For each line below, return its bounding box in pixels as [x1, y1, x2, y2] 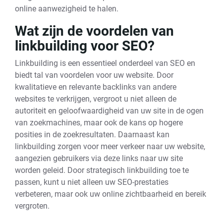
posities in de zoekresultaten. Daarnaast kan [15, 130, 169, 139]
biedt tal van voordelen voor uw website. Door [15, 70, 173, 80]
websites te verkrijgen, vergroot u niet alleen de [15, 94, 176, 104]
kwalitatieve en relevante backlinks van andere [15, 82, 176, 92]
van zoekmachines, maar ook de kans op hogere [15, 118, 183, 127]
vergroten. [15, 201, 50, 211]
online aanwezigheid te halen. [15, 4, 118, 13]
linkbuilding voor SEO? [15, 38, 155, 54]
